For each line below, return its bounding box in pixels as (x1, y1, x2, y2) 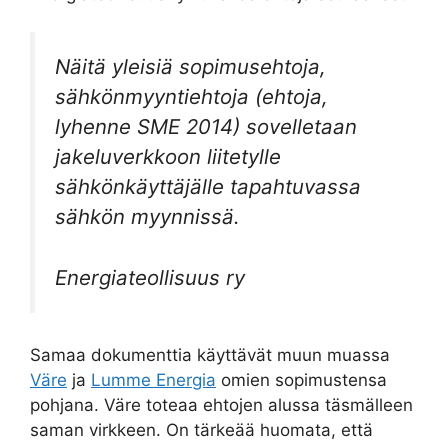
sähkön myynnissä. (55, 204, 240, 229)
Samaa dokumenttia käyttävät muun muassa (30, 345, 390, 366)
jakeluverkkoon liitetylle (55, 144, 281, 169)
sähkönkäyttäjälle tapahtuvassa (55, 174, 361, 199)
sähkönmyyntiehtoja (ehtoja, (55, 84, 328, 109)
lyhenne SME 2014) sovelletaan (55, 114, 357, 139)
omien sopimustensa (216, 370, 387, 391)
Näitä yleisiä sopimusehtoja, (55, 54, 326, 79)
